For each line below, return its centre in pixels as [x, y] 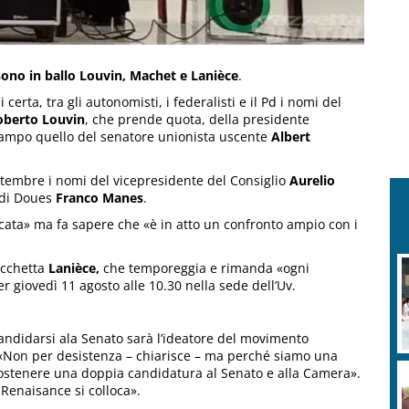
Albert [291, 137]
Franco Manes [100, 198]
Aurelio [312, 181]
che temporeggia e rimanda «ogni [204, 268]
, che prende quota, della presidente [197, 120]
